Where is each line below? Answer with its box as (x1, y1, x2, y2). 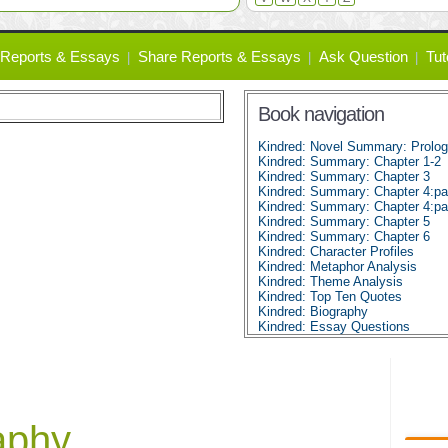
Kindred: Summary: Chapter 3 (258, 169, 430, 184)
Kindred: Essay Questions (258, 319, 410, 334)
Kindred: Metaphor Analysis (258, 259, 417, 274)
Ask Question (319, 48, 408, 65)
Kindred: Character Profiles (258, 244, 414, 259)
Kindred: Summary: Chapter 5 (258, 214, 430, 229)
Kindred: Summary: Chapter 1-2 (258, 154, 441, 169)
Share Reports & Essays (138, 48, 301, 65)
